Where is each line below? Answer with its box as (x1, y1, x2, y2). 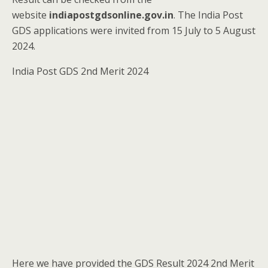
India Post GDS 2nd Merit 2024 (12, 64, 148, 78)
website (12, 8, 49, 22)
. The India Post (173, 8, 243, 22)
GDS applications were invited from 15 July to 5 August (12, 23, 255, 37)
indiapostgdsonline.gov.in (49, 8, 173, 22)
